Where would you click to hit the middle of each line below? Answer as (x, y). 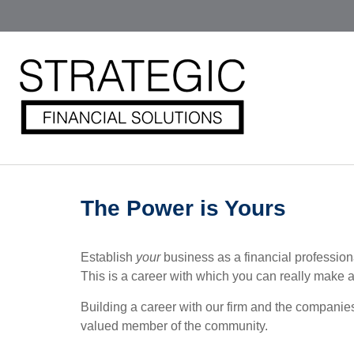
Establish (108, 257)
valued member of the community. (174, 326)
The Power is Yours (183, 208)
